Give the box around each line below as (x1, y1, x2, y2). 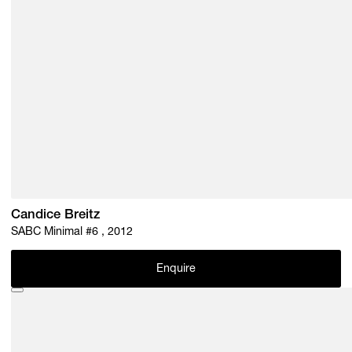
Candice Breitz (11, 209, 101, 223)
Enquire (156, 264, 196, 276)
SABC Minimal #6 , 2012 (86, 226, 134, 238)
